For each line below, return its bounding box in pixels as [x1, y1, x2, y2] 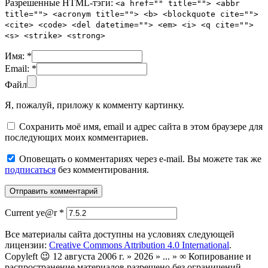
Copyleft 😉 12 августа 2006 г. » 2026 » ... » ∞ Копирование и [5, 251, 251, 262]
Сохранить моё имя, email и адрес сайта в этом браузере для [19, 121, 263, 132]
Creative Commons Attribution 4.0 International [49, 240, 229, 251]
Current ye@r [5, 208, 59, 218]
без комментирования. [56, 165, 149, 175]
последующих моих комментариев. [5, 132, 148, 143]
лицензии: [5, 240, 49, 251]
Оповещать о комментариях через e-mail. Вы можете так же [17, 154, 261, 165]
